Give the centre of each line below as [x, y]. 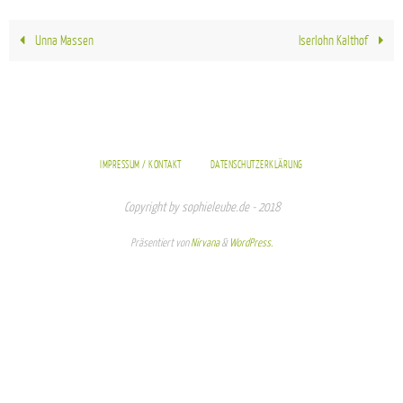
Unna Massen [63, 41]
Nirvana [205, 243]
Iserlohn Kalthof [335, 41]
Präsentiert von [161, 243]
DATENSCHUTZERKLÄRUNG [256, 166]
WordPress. [251, 243]
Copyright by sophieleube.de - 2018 [201, 208]
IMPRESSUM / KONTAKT [141, 166]
